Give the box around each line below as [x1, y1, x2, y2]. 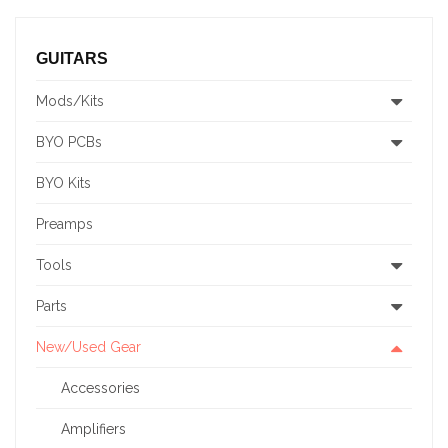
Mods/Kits [36, 93, 104, 110]
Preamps [36, 216, 93, 233]
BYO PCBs [36, 134, 102, 151]
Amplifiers [61, 421, 126, 438]
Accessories [61, 380, 140, 397]
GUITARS [36, 50, 108, 68]
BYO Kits [36, 175, 91, 192]
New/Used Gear [36, 339, 141, 356]
